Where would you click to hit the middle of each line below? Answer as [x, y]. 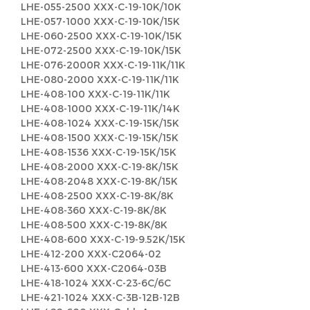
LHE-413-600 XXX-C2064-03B [94, 268]
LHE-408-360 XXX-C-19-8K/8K [94, 210]
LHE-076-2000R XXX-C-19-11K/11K [103, 65]
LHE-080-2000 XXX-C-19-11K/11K [100, 79]
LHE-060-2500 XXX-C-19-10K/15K [101, 36]
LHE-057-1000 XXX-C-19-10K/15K [100, 21]
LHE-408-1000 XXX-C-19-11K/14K [100, 108]
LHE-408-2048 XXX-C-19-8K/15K [99, 181]
